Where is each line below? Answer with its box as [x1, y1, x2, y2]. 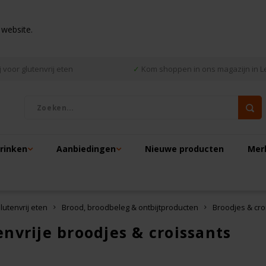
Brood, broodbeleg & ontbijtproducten [62, 202, 198, 213]
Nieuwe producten [145, 142, 224, 154]
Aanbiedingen [56, 142, 116, 154]
